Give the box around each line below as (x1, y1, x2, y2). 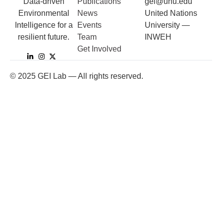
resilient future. (18, 33, 69, 41)
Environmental (18, 9, 69, 17)
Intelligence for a (14, 21, 73, 29)
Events (77, 21, 102, 29)
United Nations (145, 9, 197, 17)
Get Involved (77, 45, 121, 53)
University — (145, 21, 190, 29)
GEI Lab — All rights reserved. (36, 72, 143, 80)
